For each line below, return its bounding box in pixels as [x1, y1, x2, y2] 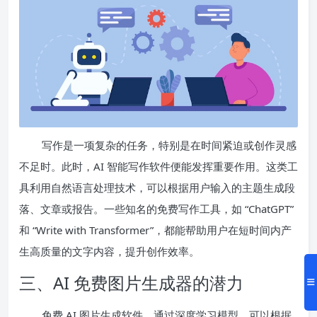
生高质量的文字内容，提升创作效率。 [19, 243, 200, 258]
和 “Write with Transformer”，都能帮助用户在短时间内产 [19, 222, 292, 237]
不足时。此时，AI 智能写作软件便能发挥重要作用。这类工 [19, 158, 298, 173]
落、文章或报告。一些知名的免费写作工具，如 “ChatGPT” [19, 201, 294, 216]
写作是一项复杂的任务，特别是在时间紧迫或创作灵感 [42, 137, 296, 152]
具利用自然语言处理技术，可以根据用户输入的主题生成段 [19, 180, 295, 195]
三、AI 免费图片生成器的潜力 [19, 270, 243, 294]
